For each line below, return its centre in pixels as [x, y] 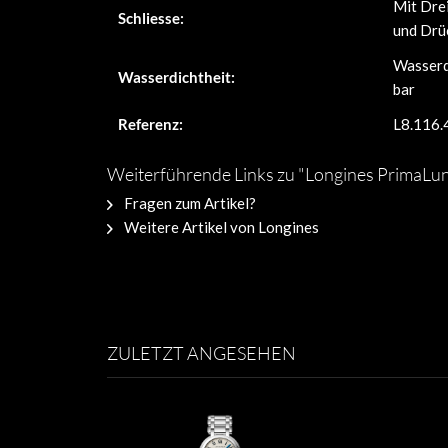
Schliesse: [151, 18]
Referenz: [150, 124]
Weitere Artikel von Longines [220, 227]
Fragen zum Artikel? [188, 203]
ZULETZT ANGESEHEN [201, 353]
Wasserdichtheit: [176, 77]
